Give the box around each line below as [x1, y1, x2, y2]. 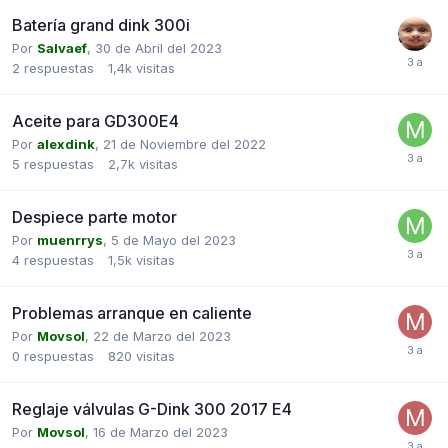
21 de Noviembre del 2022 [103, 135, 266, 152]
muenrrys [37, 231, 103, 248]
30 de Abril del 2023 [95, 39, 222, 56]
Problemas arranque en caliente [12, 302, 252, 323]
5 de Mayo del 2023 [111, 231, 236, 248]
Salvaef [37, 39, 87, 56]
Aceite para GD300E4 [12, 110, 179, 131]
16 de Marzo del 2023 [93, 423, 228, 440]
